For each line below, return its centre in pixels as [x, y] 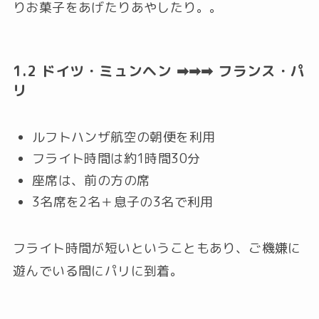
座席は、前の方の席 [91, 180]
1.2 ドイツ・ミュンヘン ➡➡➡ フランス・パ [159, 71]
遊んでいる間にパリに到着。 [98, 271]
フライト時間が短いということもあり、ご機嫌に [157, 249]
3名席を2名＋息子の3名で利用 [122, 202]
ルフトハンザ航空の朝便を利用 [124, 137]
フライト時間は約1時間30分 [116, 159]
